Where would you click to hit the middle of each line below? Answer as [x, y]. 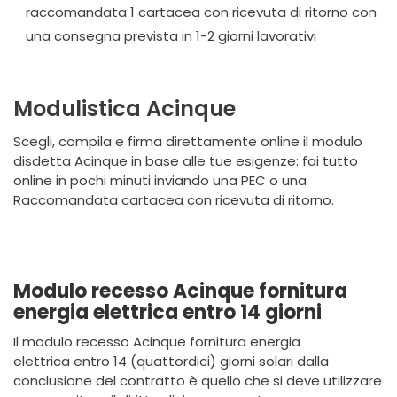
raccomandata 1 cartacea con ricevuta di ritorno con [201, 12]
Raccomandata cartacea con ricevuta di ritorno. [174, 200]
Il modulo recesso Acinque [100, 342]
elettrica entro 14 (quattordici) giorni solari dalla [171, 361]
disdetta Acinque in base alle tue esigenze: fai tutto [186, 161]
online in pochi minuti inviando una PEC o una [160, 180]
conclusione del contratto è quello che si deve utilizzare [198, 381]
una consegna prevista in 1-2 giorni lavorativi [171, 36]
